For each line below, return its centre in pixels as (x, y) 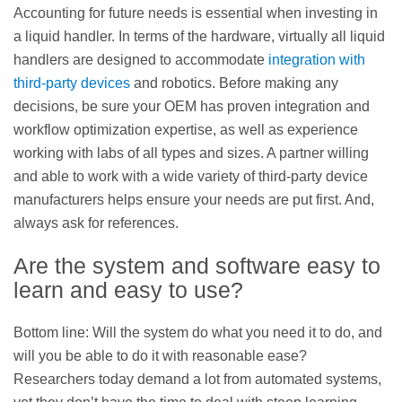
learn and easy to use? (128, 289)
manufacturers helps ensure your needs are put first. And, (194, 200)
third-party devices (72, 83)
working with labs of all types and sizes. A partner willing (191, 153)
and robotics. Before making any (234, 83)
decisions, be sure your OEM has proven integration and (192, 107)
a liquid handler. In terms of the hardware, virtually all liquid (199, 37)
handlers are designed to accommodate (141, 60)
